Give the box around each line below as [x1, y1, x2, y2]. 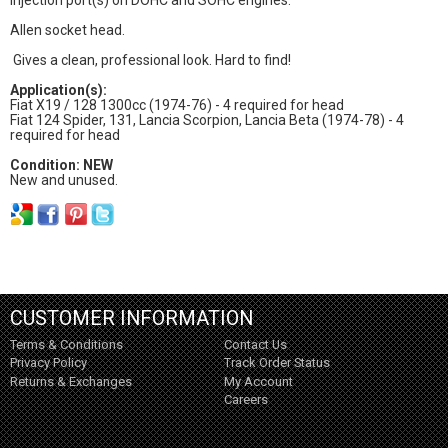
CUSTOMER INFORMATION [9, 305, 253, 330]
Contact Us [224, 337, 287, 353]
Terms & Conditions [9, 337, 123, 353]
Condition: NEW [9, 156, 113, 173]
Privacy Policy [9, 355, 87, 371]
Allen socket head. [9, 21, 125, 38]
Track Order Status [224, 355, 330, 371]
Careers [224, 391, 268, 407]
